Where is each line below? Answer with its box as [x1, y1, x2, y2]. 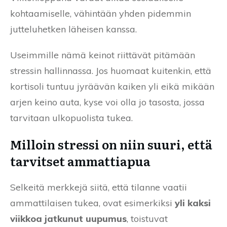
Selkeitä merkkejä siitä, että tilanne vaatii [10, 181, 187, 193]
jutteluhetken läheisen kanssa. [10, 23, 137, 35]
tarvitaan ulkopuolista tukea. [10, 111, 133, 124]
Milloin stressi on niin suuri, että [10, 135, 212, 153]
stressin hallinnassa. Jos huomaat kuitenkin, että [10, 64, 211, 77]
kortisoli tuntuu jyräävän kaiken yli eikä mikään [10, 80, 214, 92]
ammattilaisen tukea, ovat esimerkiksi [10, 197, 175, 209]
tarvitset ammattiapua [10, 152, 150, 170]
